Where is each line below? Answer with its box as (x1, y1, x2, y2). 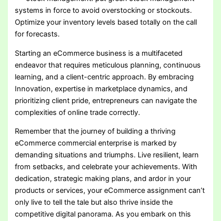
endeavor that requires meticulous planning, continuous (15, 60, 201, 70)
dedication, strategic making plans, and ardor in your (15, 174, 191, 184)
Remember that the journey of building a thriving (15, 127, 176, 136)
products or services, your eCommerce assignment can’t (15, 186, 205, 195)
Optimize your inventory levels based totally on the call (15, 18, 197, 27)
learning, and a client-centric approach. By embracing (15, 72, 194, 81)
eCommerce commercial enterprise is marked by (15, 139, 177, 148)
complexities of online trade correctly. (15, 108, 141, 117)
